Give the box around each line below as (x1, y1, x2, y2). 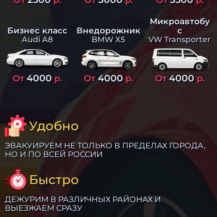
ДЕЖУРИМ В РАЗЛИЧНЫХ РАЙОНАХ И (5, 195, 161, 204)
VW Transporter (148, 34, 211, 44)
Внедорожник (76, 25, 140, 35)
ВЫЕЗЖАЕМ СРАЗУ (5, 203, 83, 213)
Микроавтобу (149, 16, 210, 26)
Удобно (29, 117, 79, 134)
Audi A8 (22, 34, 53, 44)
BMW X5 (92, 34, 125, 44)
